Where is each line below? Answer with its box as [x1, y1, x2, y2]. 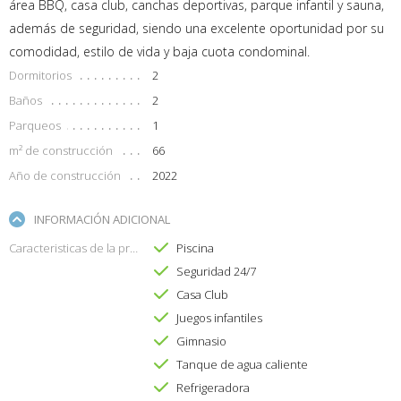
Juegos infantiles [175, 310, 262, 327]
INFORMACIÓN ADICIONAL [34, 211, 170, 228]
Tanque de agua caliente [175, 356, 308, 373]
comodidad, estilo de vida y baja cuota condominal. [9, 43, 310, 61]
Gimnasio [175, 333, 226, 350]
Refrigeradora [175, 380, 250, 397]
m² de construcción [9, 142, 113, 159]
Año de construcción [9, 167, 121, 184]
